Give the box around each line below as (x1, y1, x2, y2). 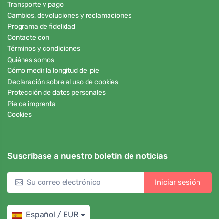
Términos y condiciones (7, 44, 80, 53)
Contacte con (7, 33, 49, 42)
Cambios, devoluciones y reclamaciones (7, 11, 131, 20)
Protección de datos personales (7, 88, 106, 97)
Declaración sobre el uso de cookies (7, 77, 118, 86)
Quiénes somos (7, 55, 54, 64)
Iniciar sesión (155, 178, 200, 187)
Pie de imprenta (7, 99, 56, 108)
